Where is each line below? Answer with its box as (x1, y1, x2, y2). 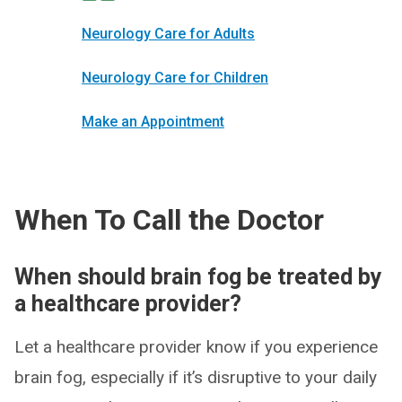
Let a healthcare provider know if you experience (14, 336, 378, 358)
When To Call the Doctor (14, 203, 324, 238)
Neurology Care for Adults (82, 25, 255, 43)
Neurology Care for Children (82, 69, 268, 87)
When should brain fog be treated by (14, 264, 382, 291)
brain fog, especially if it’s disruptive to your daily (14, 367, 377, 389)
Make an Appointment (82, 113, 224, 131)
